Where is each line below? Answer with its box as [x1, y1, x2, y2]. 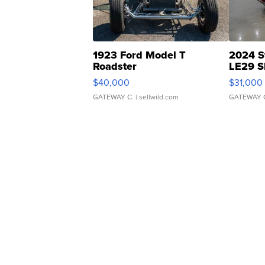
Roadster [93, 59, 137, 75]
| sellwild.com [134, 92, 179, 103]
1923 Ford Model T [93, 47, 186, 63]
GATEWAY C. [93, 92, 134, 103]
